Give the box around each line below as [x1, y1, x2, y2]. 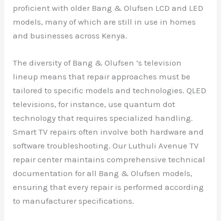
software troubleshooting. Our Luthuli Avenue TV [13, 140, 199, 150]
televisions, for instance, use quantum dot [13, 99, 176, 109]
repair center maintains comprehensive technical [13, 154, 206, 164]
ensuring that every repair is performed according [13, 182, 204, 192]
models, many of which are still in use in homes [13, 16, 196, 27]
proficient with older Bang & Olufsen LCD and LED [13, 2, 204, 13]
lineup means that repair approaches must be [13, 71, 191, 81]
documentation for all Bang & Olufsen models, [13, 168, 193, 178]
